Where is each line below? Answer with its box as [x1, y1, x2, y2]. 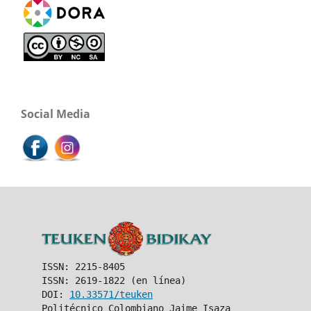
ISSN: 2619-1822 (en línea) [41, 275, 186, 287]
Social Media [21, 106, 90, 121]
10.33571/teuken [69, 289, 153, 301]
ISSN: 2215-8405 [41, 261, 125, 273]
